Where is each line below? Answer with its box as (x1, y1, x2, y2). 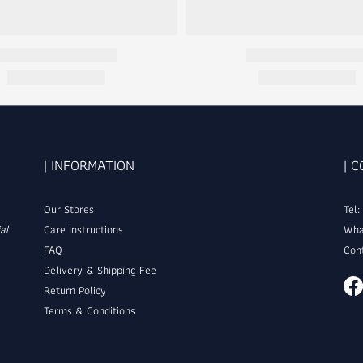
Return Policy (44, 281, 106, 299)
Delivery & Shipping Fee (44, 261, 156, 279)
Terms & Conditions (44, 301, 135, 319)
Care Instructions (44, 220, 123, 238)
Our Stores (44, 200, 94, 218)
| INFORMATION (44, 153, 135, 177)
